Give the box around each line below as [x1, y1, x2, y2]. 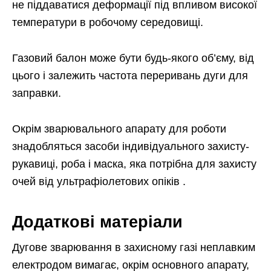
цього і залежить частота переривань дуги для [12, 70, 248, 82]
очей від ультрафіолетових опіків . [12, 175, 186, 188]
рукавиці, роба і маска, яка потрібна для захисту [12, 158, 256, 171]
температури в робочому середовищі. [12, 16, 203, 29]
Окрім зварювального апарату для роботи [12, 123, 226, 135]
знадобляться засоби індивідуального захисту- [12, 140, 249, 153]
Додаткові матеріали [12, 213, 183, 232]
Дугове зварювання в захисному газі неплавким [12, 241, 255, 254]
